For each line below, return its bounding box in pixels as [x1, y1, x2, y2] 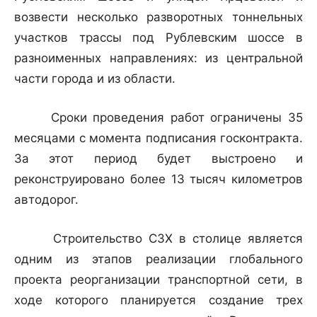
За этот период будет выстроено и [14, 151, 303, 166]
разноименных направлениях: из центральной [14, 51, 303, 66]
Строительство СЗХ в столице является [14, 231, 303, 246]
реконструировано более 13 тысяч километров [14, 172, 303, 187]
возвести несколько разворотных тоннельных [14, 10, 303, 25]
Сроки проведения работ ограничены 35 [14, 110, 303, 125]
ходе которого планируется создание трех [14, 293, 303, 308]
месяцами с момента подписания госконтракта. [14, 131, 303, 146]
